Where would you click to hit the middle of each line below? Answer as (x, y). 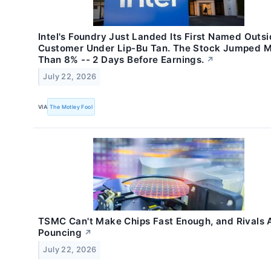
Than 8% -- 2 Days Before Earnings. (121, 60)
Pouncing (60, 233)
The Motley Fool (71, 106)
